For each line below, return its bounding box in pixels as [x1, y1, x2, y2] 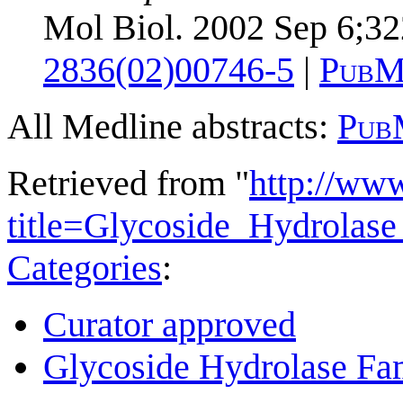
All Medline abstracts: [7, 105, 337, 147]
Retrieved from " [7, 162, 249, 203]
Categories [7, 246, 162, 288]
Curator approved [43, 303, 296, 345]
